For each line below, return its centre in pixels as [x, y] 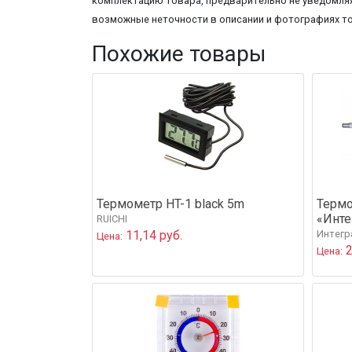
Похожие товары [179, 53]
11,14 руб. [152, 235]
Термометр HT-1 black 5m [170, 203]
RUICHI [112, 218]
